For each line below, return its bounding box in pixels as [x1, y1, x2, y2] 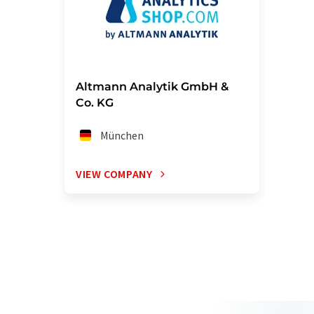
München [100, 128, 144, 142]
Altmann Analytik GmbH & [76, 80, 228, 93]
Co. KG [76, 96, 114, 109]
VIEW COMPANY [76, 167, 153, 181]
